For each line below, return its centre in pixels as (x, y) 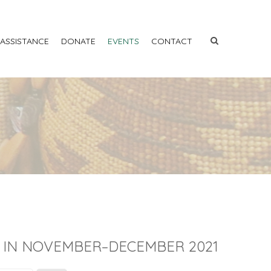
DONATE (78, 41)
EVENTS (123, 41)
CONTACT (172, 41)
